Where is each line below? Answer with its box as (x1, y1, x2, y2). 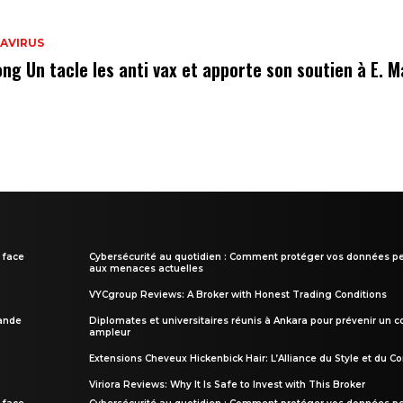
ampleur (88, 326, 130, 338)
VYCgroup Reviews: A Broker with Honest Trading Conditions (88, 288, 387, 300)
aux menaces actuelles (88, 262, 203, 274)
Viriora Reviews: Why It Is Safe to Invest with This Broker (88, 378, 365, 390)
